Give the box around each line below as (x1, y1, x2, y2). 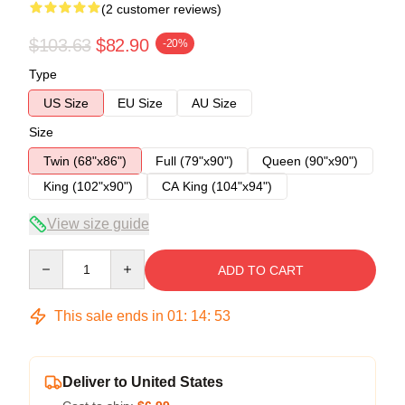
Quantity (28, 250, 76, 265)
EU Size (118, 95, 163, 110)
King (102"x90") (43, 178, 133, 193)
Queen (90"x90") (262, 153, 358, 168)
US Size (43, 95, 89, 110)
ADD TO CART (217, 262, 304, 278)
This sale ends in (51, 307, 167, 324)
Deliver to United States (62, 373, 223, 390)
